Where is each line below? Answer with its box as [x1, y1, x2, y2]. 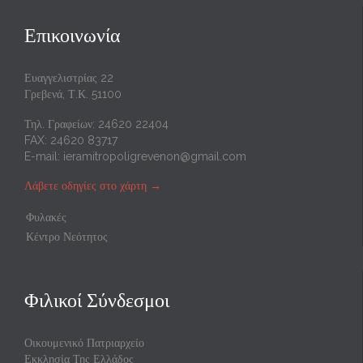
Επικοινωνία [24, 23, 121, 47]
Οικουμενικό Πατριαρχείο [24, 336, 144, 350]
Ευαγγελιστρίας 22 [24, 70, 113, 84]
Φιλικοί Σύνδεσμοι [24, 288, 169, 313]
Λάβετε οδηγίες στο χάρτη [24, 179, 147, 193]
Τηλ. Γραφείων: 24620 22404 [24, 117, 169, 130]
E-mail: [24, 149, 63, 163]
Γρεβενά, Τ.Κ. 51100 [24, 87, 122, 100]
